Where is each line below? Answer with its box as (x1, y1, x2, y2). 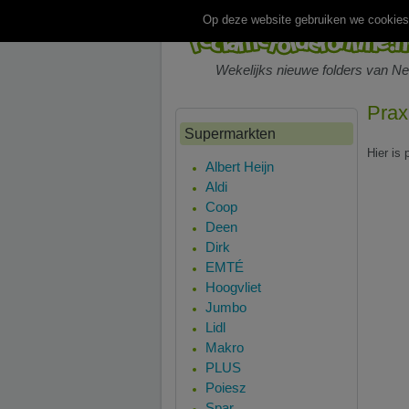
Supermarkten (184, 126, 276, 142)
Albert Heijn (205, 159, 274, 174)
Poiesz (205, 380, 246, 395)
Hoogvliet (205, 279, 261, 295)
